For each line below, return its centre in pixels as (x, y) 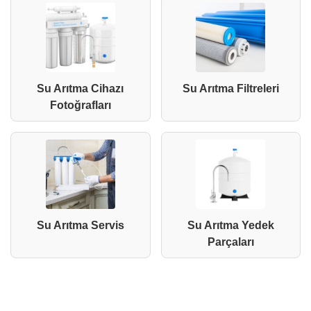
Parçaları (230, 242)
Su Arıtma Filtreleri (230, 89)
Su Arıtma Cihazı (81, 89)
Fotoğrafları (80, 106)
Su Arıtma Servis (80, 226)
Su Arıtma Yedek (230, 226)
